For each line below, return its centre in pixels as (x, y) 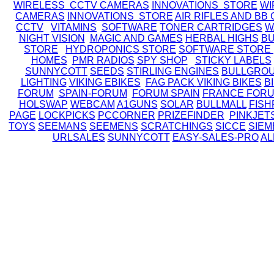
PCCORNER (126, 115)
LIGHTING (43, 82)
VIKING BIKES (229, 82)
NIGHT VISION (52, 38)
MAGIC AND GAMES (136, 38)
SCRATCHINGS (177, 126)
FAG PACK (171, 82)
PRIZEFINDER (191, 115)
